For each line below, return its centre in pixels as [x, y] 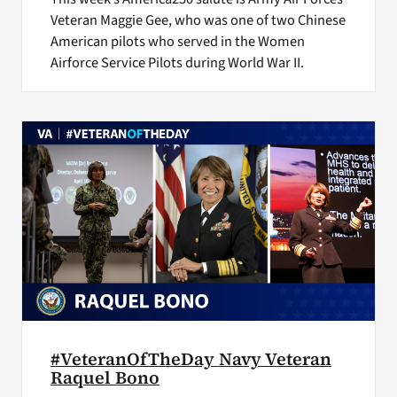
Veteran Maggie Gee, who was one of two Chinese [198, 21]
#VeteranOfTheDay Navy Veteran [191, 359]
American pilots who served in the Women [177, 42]
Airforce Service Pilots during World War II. [177, 63]
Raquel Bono [105, 378]
